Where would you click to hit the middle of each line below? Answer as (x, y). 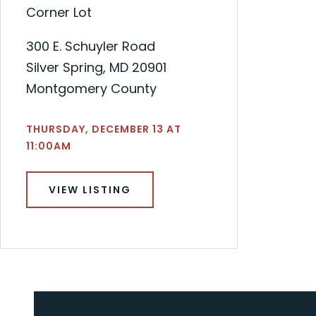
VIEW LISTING (90, 189)
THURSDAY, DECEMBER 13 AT (104, 129)
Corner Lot (59, 12)
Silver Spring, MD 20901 (96, 67)
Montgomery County (91, 88)
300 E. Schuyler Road (91, 46)
